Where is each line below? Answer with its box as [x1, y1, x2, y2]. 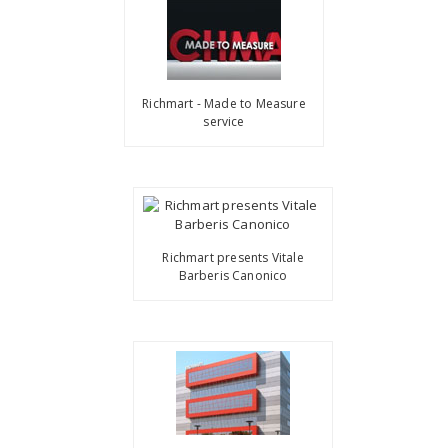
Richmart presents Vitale [162, 249, 304, 267]
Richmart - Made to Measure [142, 94, 306, 112]
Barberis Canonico [178, 267, 288, 285]
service [203, 112, 245, 130]
